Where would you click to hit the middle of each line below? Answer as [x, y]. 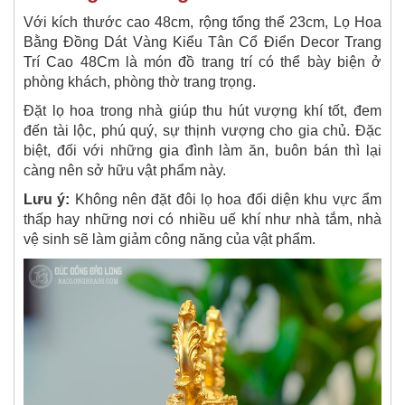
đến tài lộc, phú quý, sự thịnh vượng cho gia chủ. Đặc [202, 131]
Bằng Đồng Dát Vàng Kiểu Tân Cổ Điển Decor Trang [202, 42]
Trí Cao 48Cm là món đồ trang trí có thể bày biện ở [202, 62]
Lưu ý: [49, 200]
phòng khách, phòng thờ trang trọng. [141, 82]
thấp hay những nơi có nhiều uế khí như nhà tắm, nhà [202, 220]
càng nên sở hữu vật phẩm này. [125, 171]
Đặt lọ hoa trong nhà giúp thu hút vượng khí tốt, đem [202, 111]
